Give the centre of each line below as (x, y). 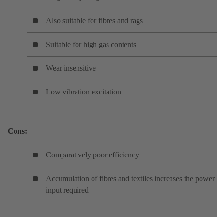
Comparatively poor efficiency (93, 155)
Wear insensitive (71, 68)
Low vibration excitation (84, 92)
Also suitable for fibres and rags (94, 21)
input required (67, 190)
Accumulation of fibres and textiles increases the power (130, 179)
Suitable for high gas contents (91, 45)
